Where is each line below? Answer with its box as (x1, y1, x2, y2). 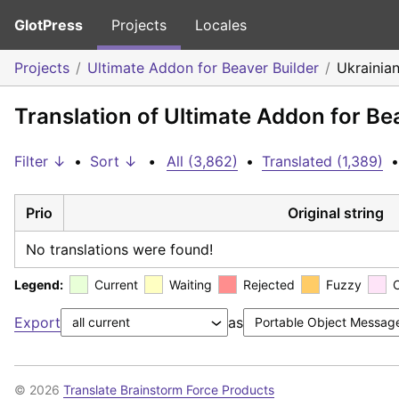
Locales (195, 16, 247, 34)
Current (94, 276, 138, 292)
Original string (287, 203, 384, 222)
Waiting (169, 276, 212, 292)
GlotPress (14, 16, 83, 34)
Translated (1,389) (262, 152, 383, 170)
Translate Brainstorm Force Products (63, 381, 274, 397)
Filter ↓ (14, 152, 66, 170)
